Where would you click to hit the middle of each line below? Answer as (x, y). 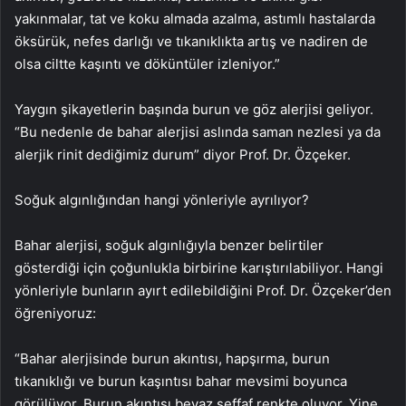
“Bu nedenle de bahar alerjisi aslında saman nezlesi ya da (198, 132)
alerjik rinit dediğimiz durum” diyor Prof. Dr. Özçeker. (183, 155)
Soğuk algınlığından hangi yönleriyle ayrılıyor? (162, 200)
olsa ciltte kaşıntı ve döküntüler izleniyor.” (147, 64)
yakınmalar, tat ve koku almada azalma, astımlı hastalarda (195, 19)
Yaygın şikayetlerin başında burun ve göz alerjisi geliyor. (194, 109)
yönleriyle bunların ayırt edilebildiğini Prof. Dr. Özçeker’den (203, 290)
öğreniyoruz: (55, 313)
